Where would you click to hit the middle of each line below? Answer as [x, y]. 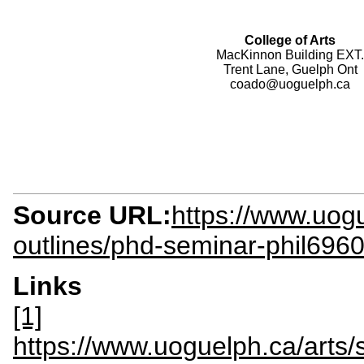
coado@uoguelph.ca [290, 84]
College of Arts [290, 41]
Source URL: [92, 216]
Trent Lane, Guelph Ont [290, 70]
